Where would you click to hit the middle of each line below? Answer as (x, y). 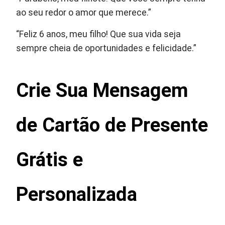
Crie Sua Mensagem (102, 90)
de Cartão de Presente (112, 125)
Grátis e (50, 159)
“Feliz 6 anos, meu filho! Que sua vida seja (99, 34)
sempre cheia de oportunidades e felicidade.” (106, 48)
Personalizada (77, 194)
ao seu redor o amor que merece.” (84, 12)
